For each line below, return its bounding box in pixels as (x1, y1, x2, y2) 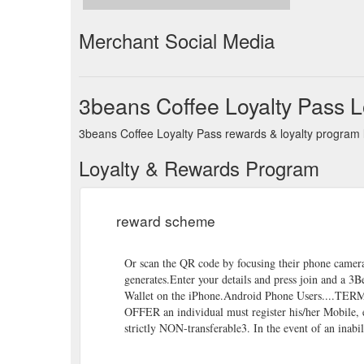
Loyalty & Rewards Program (79, 154, 319, 182)
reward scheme (116, 210, 215, 231)
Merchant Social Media (79, 26, 275, 54)
